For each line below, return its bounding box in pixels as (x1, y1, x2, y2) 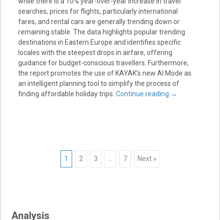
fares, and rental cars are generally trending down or (18, 17, 180, 26)
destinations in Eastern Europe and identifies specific (18, 38, 181, 46)
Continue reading (115, 89, 170, 98)
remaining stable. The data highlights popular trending (18, 27, 185, 36)
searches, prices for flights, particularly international (18, 7, 178, 15)
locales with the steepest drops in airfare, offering (18, 48, 172, 56)
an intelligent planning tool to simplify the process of (18, 79, 179, 87)
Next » (137, 154, 157, 163)
